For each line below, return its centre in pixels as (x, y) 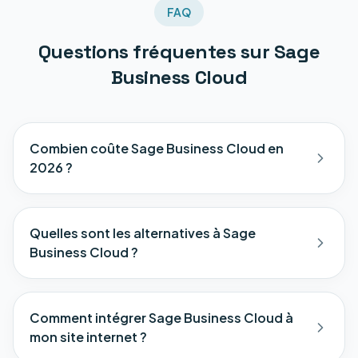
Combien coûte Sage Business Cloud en (157, 148)
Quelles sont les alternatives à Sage (143, 233)
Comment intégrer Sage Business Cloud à (161, 318)
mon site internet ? (88, 337)
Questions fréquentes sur (156, 52)
